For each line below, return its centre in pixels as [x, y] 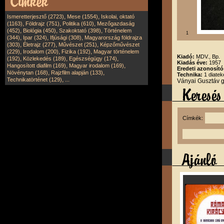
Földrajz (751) [42, 23]
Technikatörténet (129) [34, 79]
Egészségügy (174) [93, 58]
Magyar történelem [116, 51]
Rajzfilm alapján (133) [77, 72]
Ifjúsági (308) [66, 37]
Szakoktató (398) [80, 30]
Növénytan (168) [27, 72]
